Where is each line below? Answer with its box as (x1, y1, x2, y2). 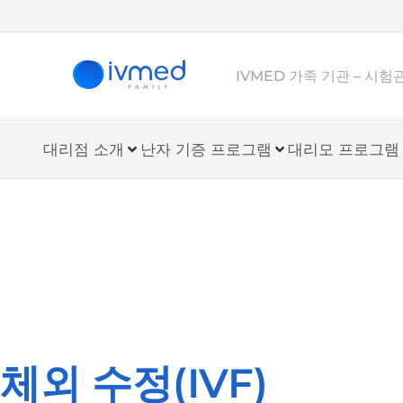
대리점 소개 (43, 140, 124, 158)
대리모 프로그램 (288, 140, 399, 158)
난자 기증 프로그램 (140, 140, 272, 158)
